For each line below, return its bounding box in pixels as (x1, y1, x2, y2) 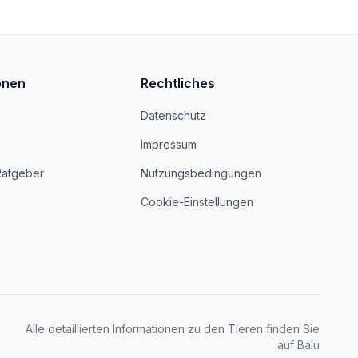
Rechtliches (141, 75, 215, 91)
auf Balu (277, 338, 320, 352)
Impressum (141, 137, 197, 151)
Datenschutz (141, 109, 206, 122)
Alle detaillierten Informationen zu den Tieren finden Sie (26, 322, 320, 336)
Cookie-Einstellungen (141, 195, 253, 209)
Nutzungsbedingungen (141, 166, 261, 180)
